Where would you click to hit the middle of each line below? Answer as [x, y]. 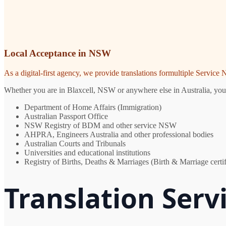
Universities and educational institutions [87, 153]
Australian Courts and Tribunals [75, 144]
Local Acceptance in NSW [58, 53]
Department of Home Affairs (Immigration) [93, 107]
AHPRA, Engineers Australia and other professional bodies [119, 135]
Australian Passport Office [66, 117]
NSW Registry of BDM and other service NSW [100, 126]
